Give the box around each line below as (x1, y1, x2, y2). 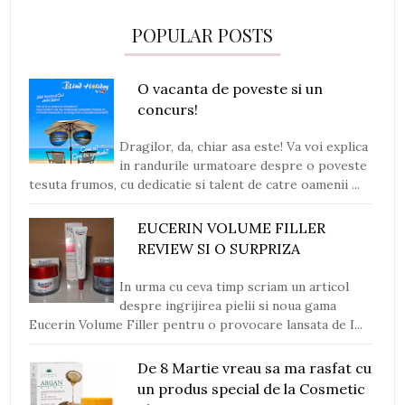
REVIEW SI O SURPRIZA (137, 240, 301, 259)
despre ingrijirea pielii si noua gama (119, 297, 337, 314)
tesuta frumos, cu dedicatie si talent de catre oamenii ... (29, 176, 361, 193)
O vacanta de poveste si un (137, 80, 324, 99)
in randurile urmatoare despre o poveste (119, 157, 368, 174)
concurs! (137, 100, 199, 119)
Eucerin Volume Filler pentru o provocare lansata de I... (29, 316, 363, 333)
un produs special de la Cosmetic (137, 379, 366, 398)
